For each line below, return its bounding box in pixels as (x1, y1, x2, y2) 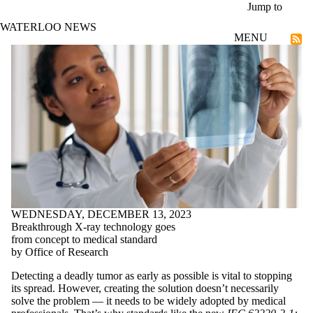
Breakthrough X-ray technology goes (11, 220, 175, 233)
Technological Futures (11, 54, 109, 66)
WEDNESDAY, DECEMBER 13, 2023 (11, 208, 191, 220)
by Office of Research (11, 245, 108, 258)
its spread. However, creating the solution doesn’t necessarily (11, 282, 279, 294)
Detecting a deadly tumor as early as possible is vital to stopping (11, 269, 292, 282)
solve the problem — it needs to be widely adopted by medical (11, 294, 286, 307)
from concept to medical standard (11, 233, 157, 245)
